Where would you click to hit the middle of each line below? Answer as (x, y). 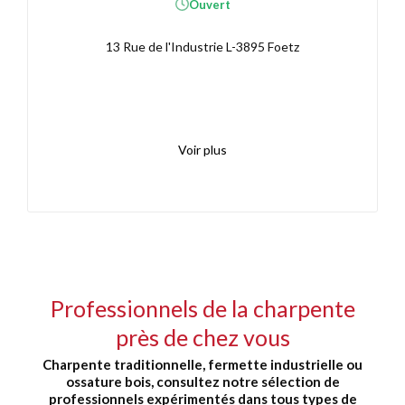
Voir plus (202, 150)
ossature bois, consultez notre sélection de (202, 381)
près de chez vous (202, 337)
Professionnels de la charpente (202, 308)
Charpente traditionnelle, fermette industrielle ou (202, 364)
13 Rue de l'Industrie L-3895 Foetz (202, 46)
